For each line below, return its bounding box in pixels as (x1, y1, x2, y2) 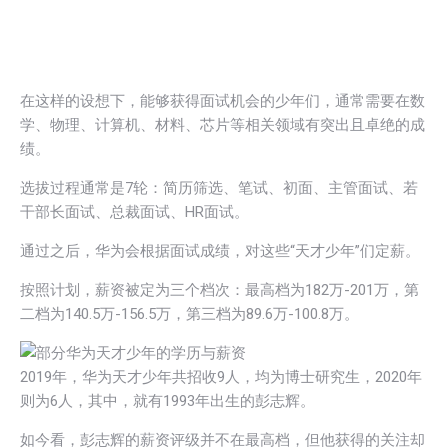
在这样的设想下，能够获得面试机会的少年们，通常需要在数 (20, 91, 425, 110)
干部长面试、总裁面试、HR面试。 (20, 202, 249, 221)
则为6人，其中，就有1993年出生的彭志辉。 (20, 391, 315, 410)
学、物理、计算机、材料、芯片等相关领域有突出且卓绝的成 (20, 115, 425, 134)
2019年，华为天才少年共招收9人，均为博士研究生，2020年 (20, 367, 422, 386)
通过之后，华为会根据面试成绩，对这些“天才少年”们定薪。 (20, 241, 420, 260)
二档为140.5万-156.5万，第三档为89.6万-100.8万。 (20, 304, 359, 323)
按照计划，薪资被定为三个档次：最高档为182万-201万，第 (20, 280, 419, 299)
